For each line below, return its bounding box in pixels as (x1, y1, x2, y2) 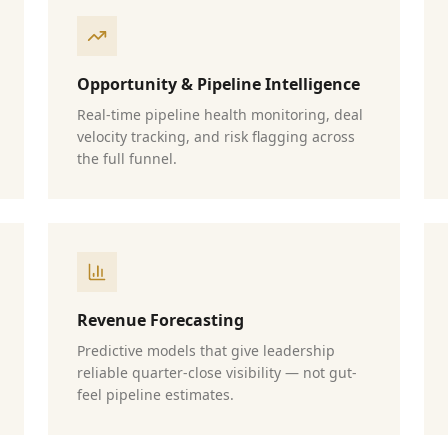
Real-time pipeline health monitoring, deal (77, 105, 363, 124)
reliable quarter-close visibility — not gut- (77, 363, 357, 382)
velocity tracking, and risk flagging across (77, 127, 355, 146)
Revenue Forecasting (77, 309, 244, 331)
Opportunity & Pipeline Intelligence (77, 73, 360, 95)
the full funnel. (77, 149, 177, 168)
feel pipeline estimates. (77, 385, 234, 404)
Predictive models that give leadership (77, 341, 335, 360)
